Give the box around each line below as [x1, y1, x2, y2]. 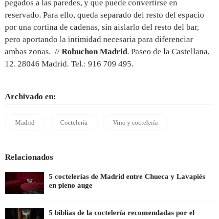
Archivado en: [5, 91, 56, 101]
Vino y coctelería [113, 118, 158, 126]
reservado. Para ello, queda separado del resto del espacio [5, 10, 204, 20]
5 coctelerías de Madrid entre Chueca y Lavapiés [49, 172, 205, 180]
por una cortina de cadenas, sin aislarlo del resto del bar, [5, 22, 199, 32]
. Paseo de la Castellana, [127, 46, 210, 56]
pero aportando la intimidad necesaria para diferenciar [5, 34, 193, 44]
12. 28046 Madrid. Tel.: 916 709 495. [5, 59, 135, 68]
